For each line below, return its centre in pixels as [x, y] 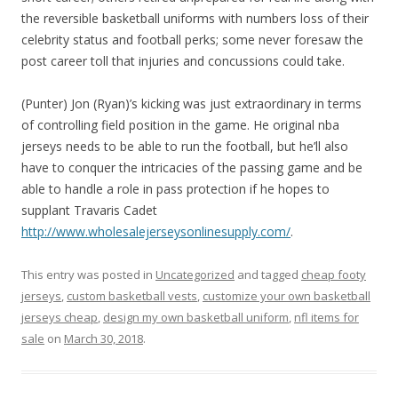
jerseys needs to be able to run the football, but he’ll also [185, 146]
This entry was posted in [88, 275]
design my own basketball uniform [196, 317]
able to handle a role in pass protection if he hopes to [175, 189]
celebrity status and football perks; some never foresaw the [192, 40]
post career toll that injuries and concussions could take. [183, 61]
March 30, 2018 [103, 338]
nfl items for [326, 317]
